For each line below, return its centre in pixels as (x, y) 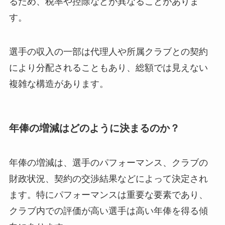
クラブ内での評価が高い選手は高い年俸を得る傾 (108, 211)
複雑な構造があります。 (59, 84)
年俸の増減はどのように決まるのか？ (94, 128)
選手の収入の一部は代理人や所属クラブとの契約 (108, 51)
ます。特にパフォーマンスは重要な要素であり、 (108, 195)
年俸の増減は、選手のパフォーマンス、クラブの (108, 163)
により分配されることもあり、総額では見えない (108, 68)
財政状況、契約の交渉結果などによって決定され (108, 179)
